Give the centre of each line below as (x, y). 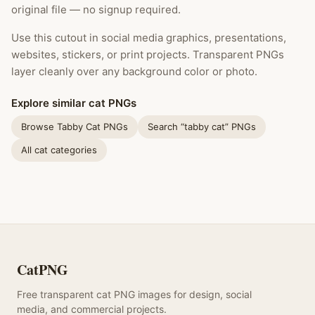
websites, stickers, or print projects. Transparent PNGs (148, 54)
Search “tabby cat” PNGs (202, 127)
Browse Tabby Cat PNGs (75, 127)
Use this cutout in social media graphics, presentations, (149, 38)
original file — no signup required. (96, 9)
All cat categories (59, 150)
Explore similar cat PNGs (74, 103)
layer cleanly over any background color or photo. (134, 71)
